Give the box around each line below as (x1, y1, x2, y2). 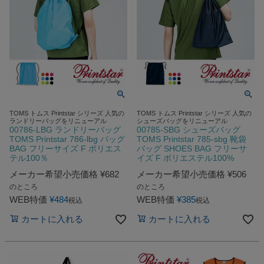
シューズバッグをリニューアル (137, 117, 227, 125)
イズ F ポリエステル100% (137, 153, 234, 163)
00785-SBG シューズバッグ (137, 125, 240, 135)
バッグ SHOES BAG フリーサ (137, 144, 247, 154)
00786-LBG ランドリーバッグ (9, 125, 121, 135)
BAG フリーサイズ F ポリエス (9, 144, 121, 154)
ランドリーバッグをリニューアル (9, 117, 107, 125)
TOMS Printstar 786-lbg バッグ (9, 134, 125, 144)
